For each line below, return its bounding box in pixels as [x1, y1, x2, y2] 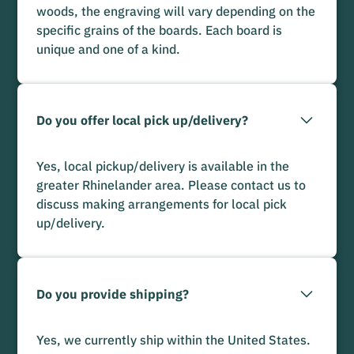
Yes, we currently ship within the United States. [36, 331, 311, 348]
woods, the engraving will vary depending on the [36, 2, 316, 19]
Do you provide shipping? [36, 285, 190, 302]
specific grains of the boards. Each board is [36, 21, 283, 38]
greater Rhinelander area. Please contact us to [36, 176, 307, 193]
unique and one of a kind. [36, 40, 181, 57]
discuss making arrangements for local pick [36, 195, 288, 212]
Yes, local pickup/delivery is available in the [36, 157, 290, 174]
